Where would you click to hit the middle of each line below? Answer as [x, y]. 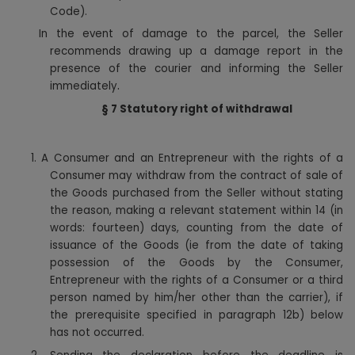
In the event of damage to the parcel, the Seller [191, 34]
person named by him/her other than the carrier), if [197, 297]
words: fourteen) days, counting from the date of [197, 227]
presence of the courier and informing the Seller [197, 69]
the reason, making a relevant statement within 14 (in [197, 210]
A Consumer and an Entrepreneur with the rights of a [193, 158]
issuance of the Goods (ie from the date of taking [197, 245]
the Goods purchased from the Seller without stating [197, 193]
